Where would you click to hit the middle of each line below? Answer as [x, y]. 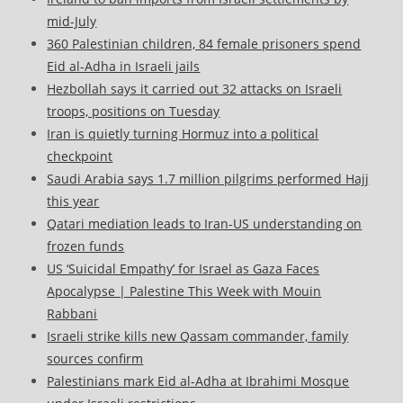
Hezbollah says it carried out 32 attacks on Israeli [195, 89]
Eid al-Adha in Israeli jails [124, 67]
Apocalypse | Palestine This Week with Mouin [184, 291]
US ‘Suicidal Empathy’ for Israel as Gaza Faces [184, 269]
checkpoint [80, 157]
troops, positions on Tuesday [134, 112]
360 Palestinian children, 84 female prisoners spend [204, 44]
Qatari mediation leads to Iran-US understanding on [205, 224]
